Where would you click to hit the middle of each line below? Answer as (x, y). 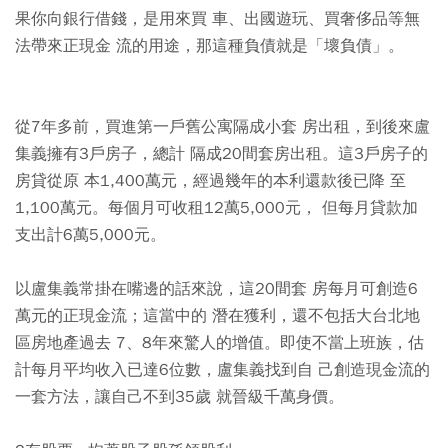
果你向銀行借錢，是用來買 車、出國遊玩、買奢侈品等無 (217, 19)
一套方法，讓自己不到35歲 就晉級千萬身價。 (182, 397)
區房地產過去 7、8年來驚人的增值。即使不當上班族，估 (219, 343)
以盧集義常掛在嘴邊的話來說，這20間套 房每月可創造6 (216, 289)
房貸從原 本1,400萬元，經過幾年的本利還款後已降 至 (210, 181)
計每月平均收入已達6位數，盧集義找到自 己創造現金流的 (222, 370)
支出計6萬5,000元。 (90, 235)
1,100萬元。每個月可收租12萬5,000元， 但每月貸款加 (216, 208)
